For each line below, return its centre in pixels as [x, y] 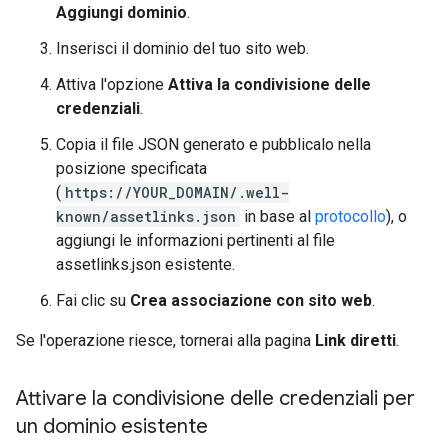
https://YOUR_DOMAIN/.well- [177, 192]
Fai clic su [93, 300]
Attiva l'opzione [112, 84]
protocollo [350, 216]
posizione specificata [131, 168]
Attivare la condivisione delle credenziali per [215, 398]
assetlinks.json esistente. [145, 264]
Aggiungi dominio [121, 12]
